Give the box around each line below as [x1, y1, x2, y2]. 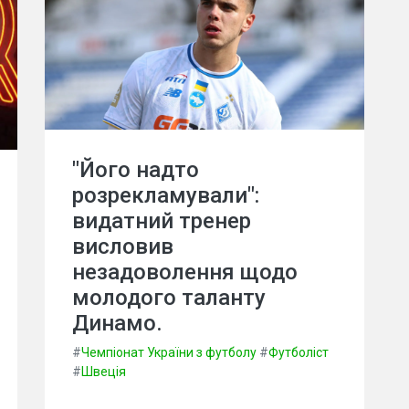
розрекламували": [72, 183, 259, 209]
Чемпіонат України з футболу [81, 345, 257, 361]
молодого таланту [72, 285, 266, 311]
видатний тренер [72, 208, 251, 235]
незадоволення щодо [72, 259, 298, 286]
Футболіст [268, 345, 329, 361]
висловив [72, 234, 173, 260]
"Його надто [72, 157, 199, 184]
